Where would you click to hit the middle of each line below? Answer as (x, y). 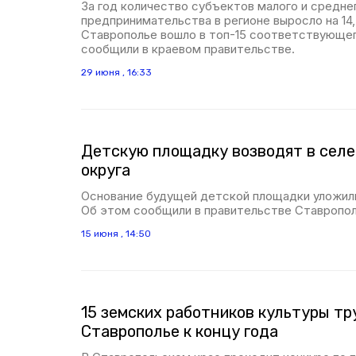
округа (106, 170)
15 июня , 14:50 (116, 234)
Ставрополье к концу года (180, 331)
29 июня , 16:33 (116, 72)
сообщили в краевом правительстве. (188, 49)
